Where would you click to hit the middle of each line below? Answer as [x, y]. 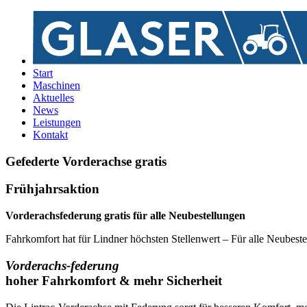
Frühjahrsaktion [52, 189]
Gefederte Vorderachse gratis [86, 161]
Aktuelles [53, 98]
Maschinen [57, 85]
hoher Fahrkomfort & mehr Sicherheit [114, 280]
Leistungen [57, 122]
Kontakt [50, 135]
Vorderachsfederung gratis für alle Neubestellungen [125, 216]
